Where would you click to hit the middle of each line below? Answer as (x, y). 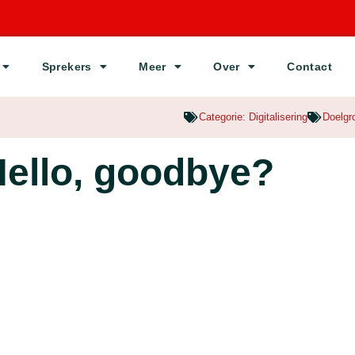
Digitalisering (278, 117)
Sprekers (67, 67)
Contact (310, 67)
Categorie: (224, 117)
